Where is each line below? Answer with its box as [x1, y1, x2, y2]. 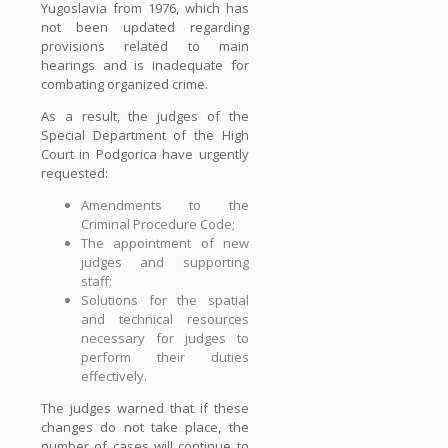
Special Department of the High [41, 125, 249, 144]
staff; [81, 271, 112, 290]
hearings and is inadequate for [41, 55, 249, 74]
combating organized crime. [41, 74, 208, 93]
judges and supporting [81, 252, 249, 271]
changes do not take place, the [41, 417, 249, 436]
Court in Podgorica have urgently [41, 144, 249, 163]
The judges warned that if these [41, 398, 249, 417]
